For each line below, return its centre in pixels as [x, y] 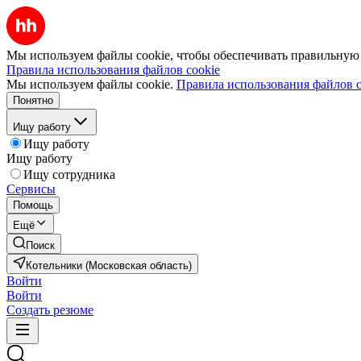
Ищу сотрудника [69, 174]
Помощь [33, 205]
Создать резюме [50, 310]
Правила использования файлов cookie [113, 70]
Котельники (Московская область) [139, 266]
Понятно [33, 100]
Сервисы [31, 189]
